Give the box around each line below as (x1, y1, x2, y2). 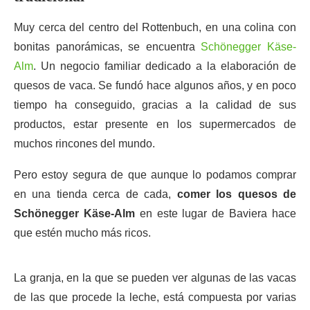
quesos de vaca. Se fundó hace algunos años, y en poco (14, 80, 296, 91)
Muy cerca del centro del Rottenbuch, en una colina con (14, 21, 296, 33)
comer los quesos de (176, 188, 297, 200)
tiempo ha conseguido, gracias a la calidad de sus (14, 99, 296, 111)
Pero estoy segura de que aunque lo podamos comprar (14, 169, 296, 181)
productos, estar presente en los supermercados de (14, 118, 296, 130)
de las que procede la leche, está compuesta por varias (14, 291, 296, 303)
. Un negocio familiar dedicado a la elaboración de (33, 60, 296, 72)
